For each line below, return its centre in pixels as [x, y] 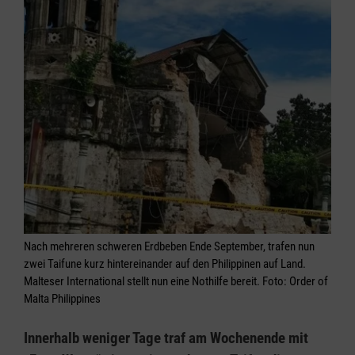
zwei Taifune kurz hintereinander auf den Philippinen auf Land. [165, 264]
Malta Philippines [62, 299]
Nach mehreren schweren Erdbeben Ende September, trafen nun [169, 247]
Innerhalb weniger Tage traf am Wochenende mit [166, 338]
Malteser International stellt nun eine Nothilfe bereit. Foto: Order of [176, 282]
